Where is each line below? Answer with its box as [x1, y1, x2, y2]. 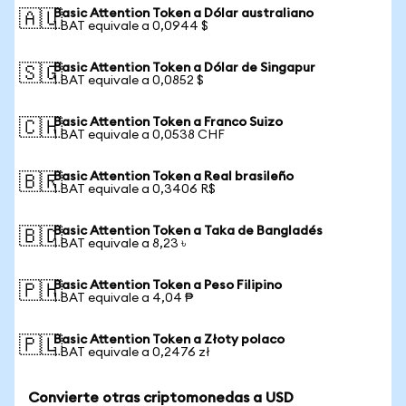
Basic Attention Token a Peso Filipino [53, 279, 282, 292]
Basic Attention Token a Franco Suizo [53, 116, 283, 129]
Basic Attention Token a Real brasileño [53, 170, 294, 183]
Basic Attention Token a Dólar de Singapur [53, 62, 315, 74]
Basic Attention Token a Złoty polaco [53, 333, 285, 346]
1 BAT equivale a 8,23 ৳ [53, 237, 186, 250]
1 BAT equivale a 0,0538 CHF [53, 129, 225, 141]
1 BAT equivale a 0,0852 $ [53, 74, 204, 87]
